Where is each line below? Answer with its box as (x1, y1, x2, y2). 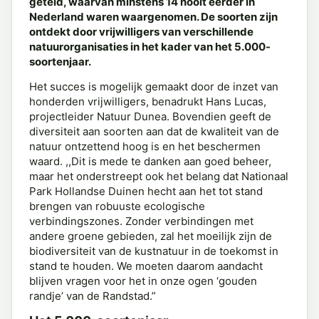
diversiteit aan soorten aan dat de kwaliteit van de (29, 125, 279, 138)
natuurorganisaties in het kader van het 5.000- (29, 40, 271, 53)
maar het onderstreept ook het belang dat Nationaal (29, 169, 288, 183)
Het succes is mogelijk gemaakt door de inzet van (29, 80, 278, 93)
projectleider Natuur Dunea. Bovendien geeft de (29, 110, 271, 123)
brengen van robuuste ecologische (29, 199, 205, 213)
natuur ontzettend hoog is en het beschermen (29, 140, 261, 153)
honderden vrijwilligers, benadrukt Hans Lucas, (29, 95, 266, 108)
